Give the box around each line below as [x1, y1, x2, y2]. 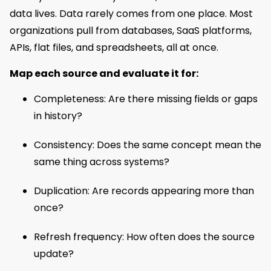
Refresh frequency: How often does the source [34, 230, 255, 244]
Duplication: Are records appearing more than [34, 184, 254, 198]
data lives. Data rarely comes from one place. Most [10, 7, 253, 21]
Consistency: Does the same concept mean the [34, 138, 261, 152]
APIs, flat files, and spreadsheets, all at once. [10, 41, 218, 55]
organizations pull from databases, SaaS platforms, [10, 24, 252, 38]
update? [34, 247, 74, 261]
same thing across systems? [34, 155, 169, 169]
